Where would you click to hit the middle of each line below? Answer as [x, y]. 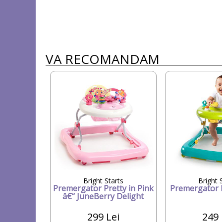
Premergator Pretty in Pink [103, 188]
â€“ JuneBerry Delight [103, 196]
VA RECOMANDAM [103, 59]
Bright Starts [103, 180]
